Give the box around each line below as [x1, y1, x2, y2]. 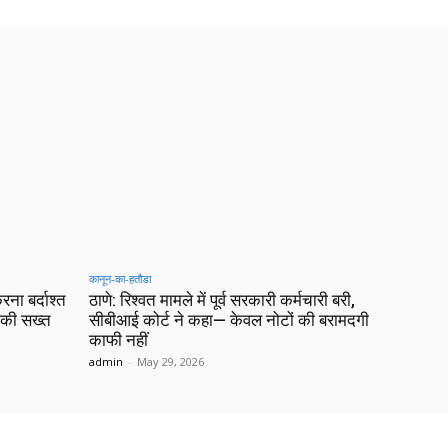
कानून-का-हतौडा [89, 271, 151, 287]
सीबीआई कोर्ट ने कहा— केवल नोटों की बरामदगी [89, 310, 369, 331]
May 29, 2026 [137, 354, 204, 370]
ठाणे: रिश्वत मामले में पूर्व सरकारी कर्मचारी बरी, [89, 290, 355, 311]
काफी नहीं [89, 330, 148, 351]
